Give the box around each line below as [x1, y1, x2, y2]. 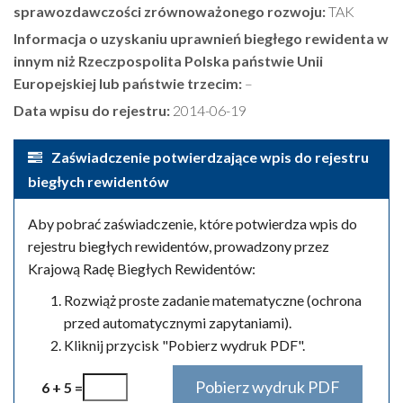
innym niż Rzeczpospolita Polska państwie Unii [13, 52, 323, 69]
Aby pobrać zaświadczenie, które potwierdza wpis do [28, 215, 357, 232]
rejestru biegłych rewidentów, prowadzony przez [28, 237, 329, 255]
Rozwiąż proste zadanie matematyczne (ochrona [64, 291, 362, 309]
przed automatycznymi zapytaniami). [64, 314, 291, 331]
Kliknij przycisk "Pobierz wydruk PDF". [64, 336, 305, 354]
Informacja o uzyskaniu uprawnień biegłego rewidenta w [13, 30, 389, 47]
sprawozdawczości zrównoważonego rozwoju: [13, 3, 326, 20]
